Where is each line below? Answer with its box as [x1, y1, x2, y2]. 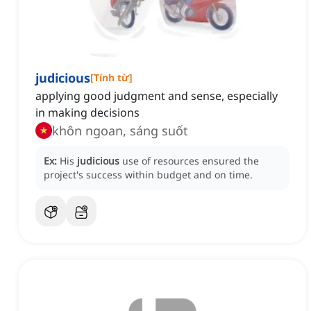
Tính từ [94, 71, 129, 85]
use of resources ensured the [122, 154, 259, 168]
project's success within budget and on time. [44, 168, 253, 182]
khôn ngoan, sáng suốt [52, 122, 188, 140]
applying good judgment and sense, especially [35, 88, 278, 104]
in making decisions [35, 105, 140, 121]
